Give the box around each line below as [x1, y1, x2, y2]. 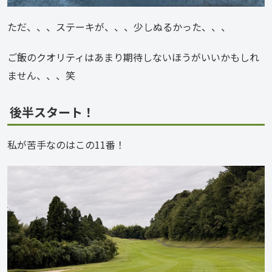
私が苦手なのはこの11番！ [7, 137, 125, 152]
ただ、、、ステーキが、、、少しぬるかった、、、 [7, 19, 231, 34]
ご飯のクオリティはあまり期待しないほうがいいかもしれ [7, 49, 259, 64]
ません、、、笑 [7, 67, 75, 83]
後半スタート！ [10, 103, 95, 121]
